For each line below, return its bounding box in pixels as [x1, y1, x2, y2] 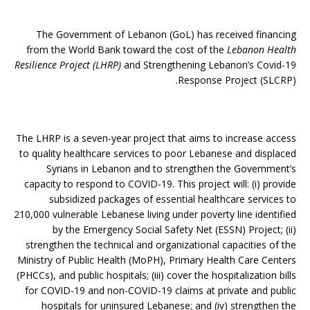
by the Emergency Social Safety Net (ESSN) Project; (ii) [53, 223, 296, 236]
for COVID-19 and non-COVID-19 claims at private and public [25, 284, 296, 297]
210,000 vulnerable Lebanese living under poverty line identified [14, 208, 296, 221]
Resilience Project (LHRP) [15, 58, 121, 71]
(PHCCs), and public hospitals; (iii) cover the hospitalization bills [17, 268, 296, 282]
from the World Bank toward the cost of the [26, 43, 227, 56]
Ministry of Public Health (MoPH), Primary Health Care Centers [17, 253, 296, 266]
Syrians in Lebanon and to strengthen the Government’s [46, 162, 296, 175]
